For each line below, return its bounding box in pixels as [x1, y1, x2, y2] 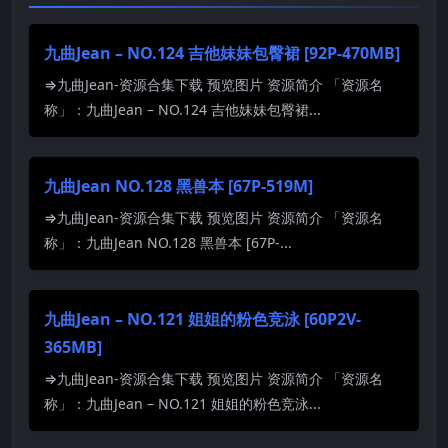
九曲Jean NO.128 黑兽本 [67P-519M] [44, 175, 313, 198]
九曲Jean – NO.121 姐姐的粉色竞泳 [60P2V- [44, 308, 361, 331]
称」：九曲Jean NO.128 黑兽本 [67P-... [44, 233, 292, 253]
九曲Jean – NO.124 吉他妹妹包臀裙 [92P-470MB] [44, 42, 400, 65]
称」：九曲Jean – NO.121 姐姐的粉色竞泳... [44, 394, 321, 414]
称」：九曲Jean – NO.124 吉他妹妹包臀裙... [44, 100, 321, 120]
